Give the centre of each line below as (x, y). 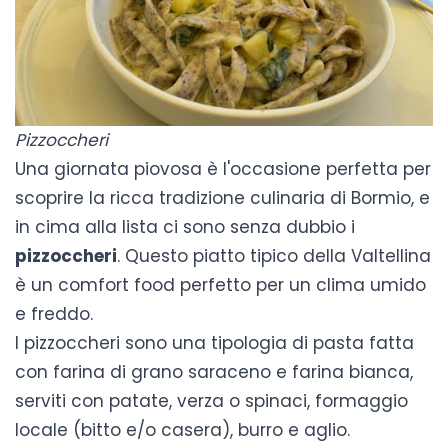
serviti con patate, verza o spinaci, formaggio (211, 400)
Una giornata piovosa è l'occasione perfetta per (223, 168)
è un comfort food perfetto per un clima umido (220, 284)
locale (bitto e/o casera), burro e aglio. (182, 429)
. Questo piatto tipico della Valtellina (274, 255)
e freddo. (54, 313)
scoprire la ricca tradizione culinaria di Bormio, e (222, 197)
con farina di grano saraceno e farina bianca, (214, 371)
